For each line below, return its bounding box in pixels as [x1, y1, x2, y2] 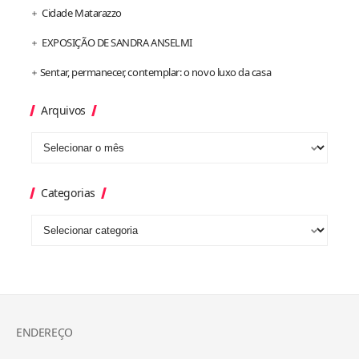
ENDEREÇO [16, 324, 73, 340]
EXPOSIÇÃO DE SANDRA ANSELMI [42, 34, 192, 50]
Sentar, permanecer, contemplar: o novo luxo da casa [39, 64, 272, 79]
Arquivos [41, 102, 86, 118]
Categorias [41, 184, 95, 200]
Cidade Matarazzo [42, 5, 122, 20]
